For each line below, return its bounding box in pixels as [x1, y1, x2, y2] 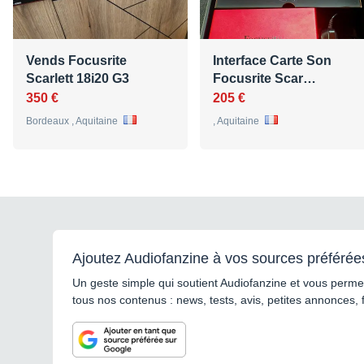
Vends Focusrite [26, 53, 127, 67]
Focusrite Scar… [213, 71, 316, 85]
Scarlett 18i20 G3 [26, 71, 129, 85]
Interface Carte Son [213, 53, 331, 67]
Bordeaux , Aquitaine [26, 115, 120, 127]
